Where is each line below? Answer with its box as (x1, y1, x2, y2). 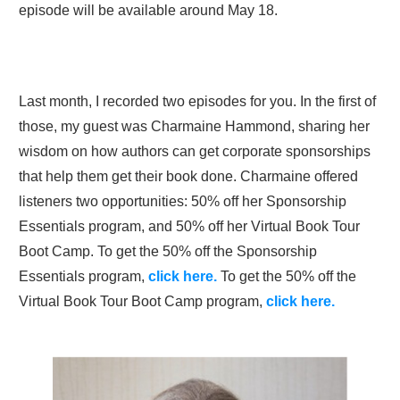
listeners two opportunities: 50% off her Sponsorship (19, 194, 346, 210)
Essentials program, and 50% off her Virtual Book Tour (19, 219, 360, 235)
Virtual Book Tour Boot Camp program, (19, 294, 266, 310)
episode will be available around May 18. (19, 3, 278, 19)
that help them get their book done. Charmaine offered (19, 169, 358, 185)
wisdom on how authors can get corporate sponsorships (19, 144, 371, 160)
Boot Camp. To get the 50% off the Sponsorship (19, 244, 317, 260)
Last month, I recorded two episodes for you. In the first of (19, 94, 376, 110)
